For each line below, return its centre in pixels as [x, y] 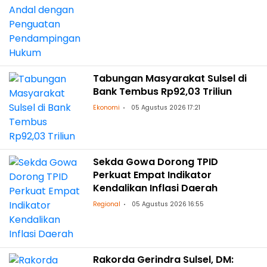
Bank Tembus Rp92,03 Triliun [163, 91]
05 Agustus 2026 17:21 [166, 107]
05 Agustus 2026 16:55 [168, 204]
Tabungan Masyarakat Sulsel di [170, 78]
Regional [107, 204]
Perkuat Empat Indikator [153, 175]
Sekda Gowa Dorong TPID [156, 162]
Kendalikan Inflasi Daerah [156, 188]
